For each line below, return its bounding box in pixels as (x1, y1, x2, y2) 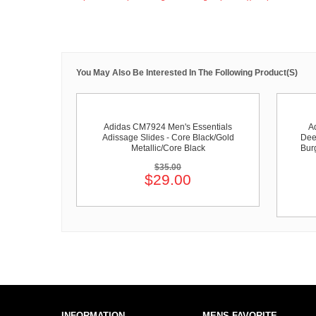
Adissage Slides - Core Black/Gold (102, 133, 234, 142)
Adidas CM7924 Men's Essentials (104, 122, 232, 132)
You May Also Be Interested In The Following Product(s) (76, 68, 298, 78)
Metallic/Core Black (130, 143, 205, 153)
